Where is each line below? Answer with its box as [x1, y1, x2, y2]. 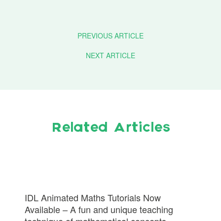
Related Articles [51, 121, 170, 135]
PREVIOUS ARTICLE [77, 31, 144, 40]
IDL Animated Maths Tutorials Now [25, 191, 161, 204]
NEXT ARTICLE [86, 50, 135, 60]
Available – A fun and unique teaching [25, 203, 173, 216]
